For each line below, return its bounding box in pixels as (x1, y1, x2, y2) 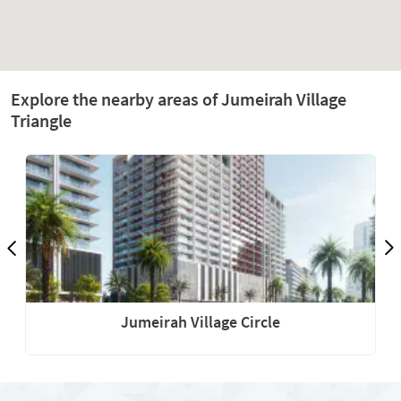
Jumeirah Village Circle (121, 311, 280, 332)
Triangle (11, 109, 72, 132)
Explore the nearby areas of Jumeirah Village (11, 88, 346, 110)
